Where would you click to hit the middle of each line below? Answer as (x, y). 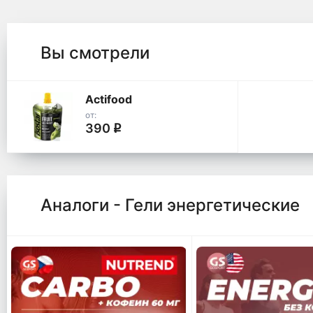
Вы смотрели (95, 52)
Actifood (108, 99)
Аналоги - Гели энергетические (170, 205)
